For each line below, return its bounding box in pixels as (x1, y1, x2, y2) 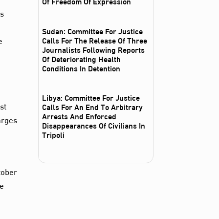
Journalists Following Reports (42, 42, 145, 56)
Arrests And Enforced (42, 109, 117, 123)
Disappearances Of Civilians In (42, 118, 146, 132)
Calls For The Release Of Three (42, 32, 148, 47)
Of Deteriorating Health (42, 51, 121, 66)
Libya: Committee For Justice (42, 90, 140, 105)
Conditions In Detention (42, 60, 121, 75)
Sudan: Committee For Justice (42, 23, 143, 38)
